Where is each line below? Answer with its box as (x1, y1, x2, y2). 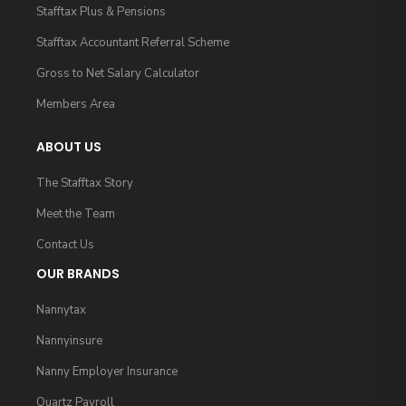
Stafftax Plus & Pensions (36, 4, 166, 21)
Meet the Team (36, 206, 115, 223)
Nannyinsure (36, 333, 102, 350)
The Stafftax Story (36, 175, 133, 192)
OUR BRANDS (36, 265, 120, 284)
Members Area (36, 96, 115, 113)
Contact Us (36, 237, 94, 254)
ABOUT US (36, 138, 101, 157)
